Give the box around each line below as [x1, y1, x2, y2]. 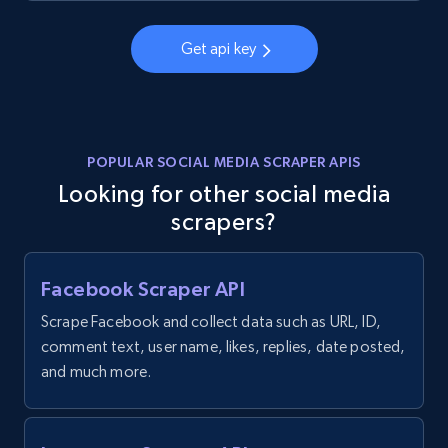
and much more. [41, 362, 152, 382]
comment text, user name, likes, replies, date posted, [41, 337, 406, 357]
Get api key [180, 39, 257, 59]
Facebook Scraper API [41, 278, 245, 301]
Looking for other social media [57, 180, 391, 208]
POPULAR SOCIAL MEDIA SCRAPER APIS [87, 154, 361, 171]
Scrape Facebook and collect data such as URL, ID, [41, 312, 381, 332]
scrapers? [171, 208, 277, 236]
